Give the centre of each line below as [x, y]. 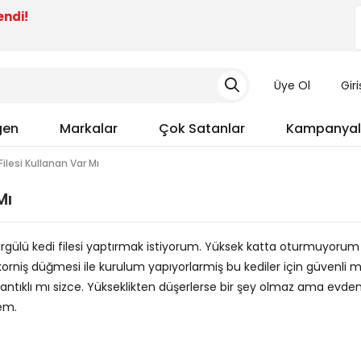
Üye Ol [292, 85]
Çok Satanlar [202, 129]
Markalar [89, 129]
